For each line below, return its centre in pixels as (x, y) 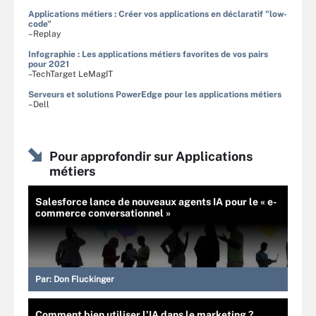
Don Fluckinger (84, 279)
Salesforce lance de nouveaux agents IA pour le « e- (156, 201)
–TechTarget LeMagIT (71, 74)
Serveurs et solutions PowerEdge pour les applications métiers (155, 94)
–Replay (44, 34)
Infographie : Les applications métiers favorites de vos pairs (148, 54)
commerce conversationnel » (103, 213)
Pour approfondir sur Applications (151, 156)
